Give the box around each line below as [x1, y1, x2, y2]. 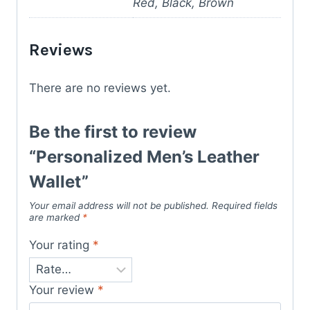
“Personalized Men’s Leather [29, 146, 259, 167]
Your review [29, 282, 98, 297]
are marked [29, 211, 82, 223]
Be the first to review [29, 121, 197, 142]
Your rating [29, 238, 93, 253]
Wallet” [29, 171, 89, 192]
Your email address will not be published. [29, 199, 209, 211]
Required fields [212, 199, 277, 211]
